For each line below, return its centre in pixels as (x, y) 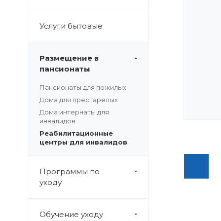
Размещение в (69, 58)
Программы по (70, 171)
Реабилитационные (76, 133)
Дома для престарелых (79, 100)
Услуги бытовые (71, 26)
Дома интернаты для (74, 112)
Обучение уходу (71, 214)
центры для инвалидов (83, 142)
